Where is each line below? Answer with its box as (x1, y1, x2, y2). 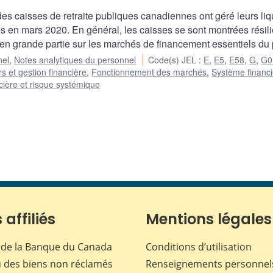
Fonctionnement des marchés (91, 66, 207, 79)
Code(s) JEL (148, 54, 199, 66)
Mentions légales (146, 209, 272, 230)
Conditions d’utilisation (146, 240, 252, 254)
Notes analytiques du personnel (14, 54, 136, 66)
